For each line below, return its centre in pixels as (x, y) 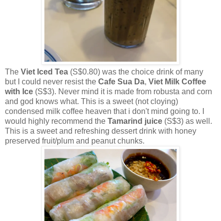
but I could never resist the (52, 81)
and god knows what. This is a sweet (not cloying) (92, 101)
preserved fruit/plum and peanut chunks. (75, 141)
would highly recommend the (56, 121)
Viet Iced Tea (45, 72)
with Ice (19, 91)
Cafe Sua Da (121, 81)
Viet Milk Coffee (177, 81)
